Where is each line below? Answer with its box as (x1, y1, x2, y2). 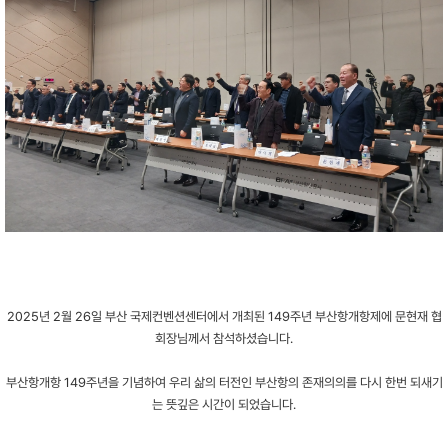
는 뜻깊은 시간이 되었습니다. (152, 396, 296, 412)
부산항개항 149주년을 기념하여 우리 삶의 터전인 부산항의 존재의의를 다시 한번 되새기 (5, 374, 443, 390)
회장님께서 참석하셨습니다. (155, 330, 293, 346)
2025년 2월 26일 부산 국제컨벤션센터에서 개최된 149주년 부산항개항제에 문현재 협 (6, 308, 442, 324)
